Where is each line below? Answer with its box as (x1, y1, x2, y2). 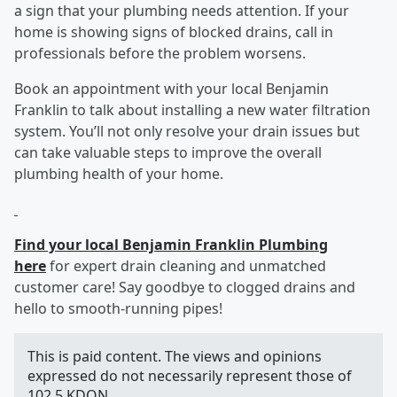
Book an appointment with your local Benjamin (14, 79, 329, 99)
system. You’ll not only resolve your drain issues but (14, 121, 360, 142)
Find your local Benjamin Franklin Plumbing (14, 235, 328, 255)
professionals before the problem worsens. (14, 43, 309, 64)
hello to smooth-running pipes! (14, 299, 226, 319)
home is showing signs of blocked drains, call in (14, 22, 333, 43)
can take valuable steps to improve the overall (14, 143, 322, 163)
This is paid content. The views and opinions (27, 346, 322, 367)
